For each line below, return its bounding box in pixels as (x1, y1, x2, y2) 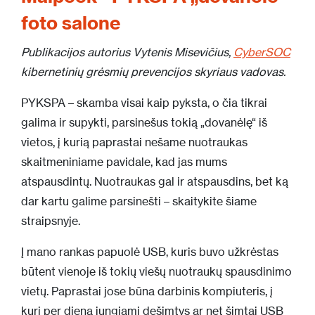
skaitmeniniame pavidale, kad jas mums (21, 155, 227, 169)
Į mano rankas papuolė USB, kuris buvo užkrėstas (21, 245, 278, 259)
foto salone (21, 11, 121, 34)
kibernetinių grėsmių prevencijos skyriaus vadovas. (21, 65, 285, 79)
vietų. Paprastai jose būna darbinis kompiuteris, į (21, 284, 273, 298)
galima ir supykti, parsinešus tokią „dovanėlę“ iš (21, 115, 267, 129)
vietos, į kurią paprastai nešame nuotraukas (21, 135, 247, 149)
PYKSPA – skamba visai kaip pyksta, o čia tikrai (21, 96, 267, 110)
